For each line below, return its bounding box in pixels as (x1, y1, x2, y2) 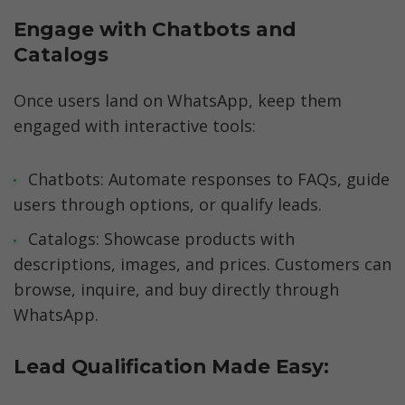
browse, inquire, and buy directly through (14, 278, 339, 301)
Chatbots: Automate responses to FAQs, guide (27, 167, 390, 190)
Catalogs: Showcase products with (27, 228, 295, 250)
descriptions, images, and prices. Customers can (14, 253, 391, 276)
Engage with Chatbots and (14, 16, 297, 41)
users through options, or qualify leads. (14, 193, 322, 215)
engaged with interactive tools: (14, 115, 256, 137)
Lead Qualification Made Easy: (14, 354, 334, 379)
